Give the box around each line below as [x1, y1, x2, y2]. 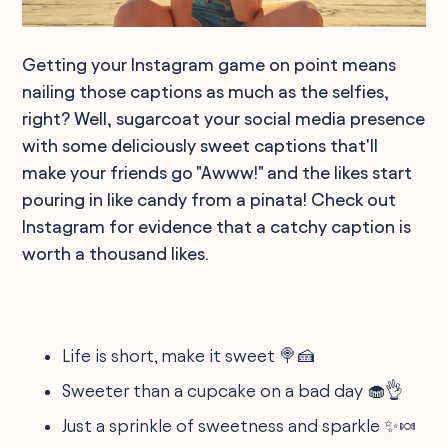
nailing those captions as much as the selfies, [22, 81, 390, 101]
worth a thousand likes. [22, 243, 210, 263]
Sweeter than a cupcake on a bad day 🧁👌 [62, 380, 404, 400]
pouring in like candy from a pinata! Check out [22, 189, 397, 209]
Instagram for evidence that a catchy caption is [22, 216, 412, 236]
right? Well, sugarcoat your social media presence [22, 108, 426, 128]
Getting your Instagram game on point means [22, 54, 397, 74]
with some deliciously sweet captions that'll [22, 135, 379, 155]
